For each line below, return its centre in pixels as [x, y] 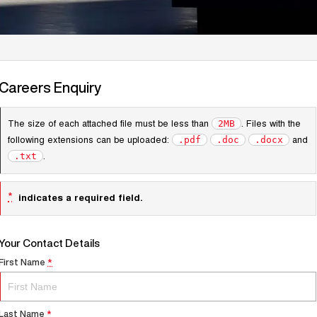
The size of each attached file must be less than [110, 123]
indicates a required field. [80, 197]
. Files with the [271, 123]
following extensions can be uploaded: [89, 139]
